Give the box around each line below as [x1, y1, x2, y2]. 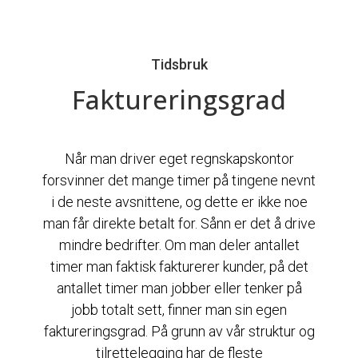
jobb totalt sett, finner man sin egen [71, 301, 287, 319]
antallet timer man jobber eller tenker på [56, 280, 302, 297]
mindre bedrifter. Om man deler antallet [58, 237, 300, 254]
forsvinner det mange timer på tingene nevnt [42, 172, 316, 189]
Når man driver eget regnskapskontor [64, 150, 294, 168]
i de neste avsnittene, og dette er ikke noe [50, 193, 308, 211]
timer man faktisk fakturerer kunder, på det [50, 258, 308, 276]
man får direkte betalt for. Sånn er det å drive [42, 215, 316, 233]
